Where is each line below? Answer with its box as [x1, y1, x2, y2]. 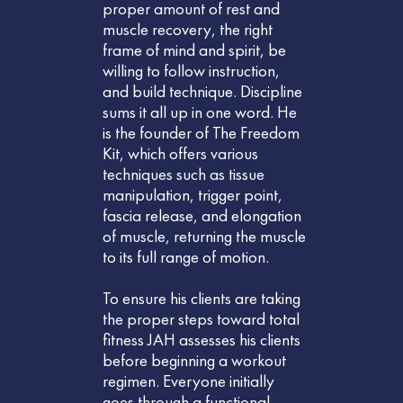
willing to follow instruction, [103, 59, 280, 83]
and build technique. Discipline [103, 80, 302, 103]
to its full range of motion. [103, 246, 269, 269]
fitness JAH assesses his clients [103, 328, 300, 352]
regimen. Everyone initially [103, 370, 274, 393]
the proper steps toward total [103, 308, 300, 331]
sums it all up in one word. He [103, 101, 297, 124]
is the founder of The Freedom [103, 121, 300, 145]
